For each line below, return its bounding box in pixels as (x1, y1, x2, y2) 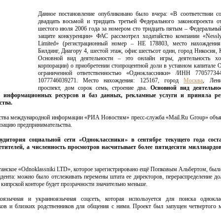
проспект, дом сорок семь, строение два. (37, 84, 150, 91)
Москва (184, 77, 203, 84)
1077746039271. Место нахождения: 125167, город (37, 77, 184, 84)
